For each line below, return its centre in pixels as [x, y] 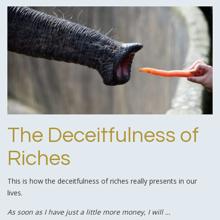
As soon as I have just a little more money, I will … [89, 212]
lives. [15, 192]
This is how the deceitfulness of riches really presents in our [102, 181]
